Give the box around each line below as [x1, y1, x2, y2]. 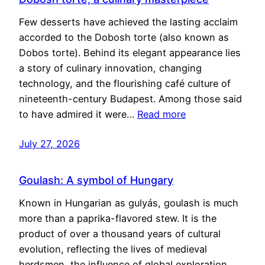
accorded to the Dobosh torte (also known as [19, 31, 229, 43]
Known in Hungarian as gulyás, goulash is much [19, 197, 238, 209]
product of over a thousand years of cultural [19, 228, 221, 240]
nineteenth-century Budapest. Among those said [19, 92, 242, 105]
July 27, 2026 [19, 137, 80, 150]
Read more [137, 108, 186, 120]
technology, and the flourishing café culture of [19, 77, 231, 89]
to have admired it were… [19, 108, 137, 120]
